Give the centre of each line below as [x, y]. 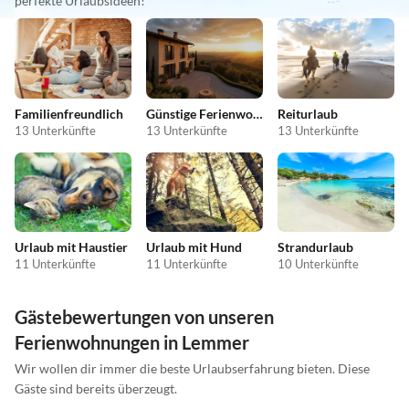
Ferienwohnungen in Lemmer [132, 343]
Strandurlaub [315, 247]
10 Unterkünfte [318, 264]
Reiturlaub [308, 113]
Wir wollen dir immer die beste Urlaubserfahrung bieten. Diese [192, 369]
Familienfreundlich [69, 113]
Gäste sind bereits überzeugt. [96, 389]
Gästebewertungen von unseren [144, 317]
